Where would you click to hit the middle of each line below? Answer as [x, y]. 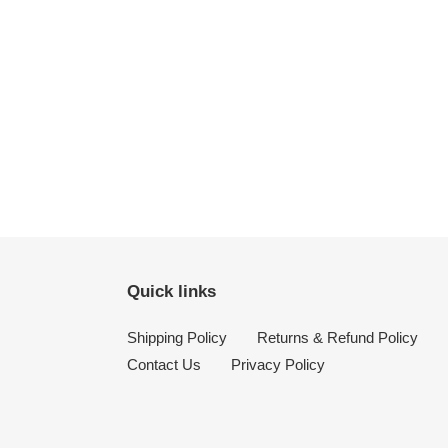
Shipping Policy [177, 338]
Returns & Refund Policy [337, 338]
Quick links [171, 292]
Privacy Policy [278, 365]
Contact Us [164, 365]
